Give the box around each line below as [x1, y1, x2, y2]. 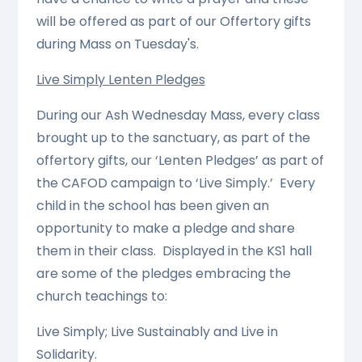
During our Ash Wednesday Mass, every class [36, 106, 320, 125]
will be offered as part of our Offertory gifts [36, 12, 311, 32]
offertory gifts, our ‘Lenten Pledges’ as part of [36, 151, 324, 170]
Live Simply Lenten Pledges [36, 70, 205, 90]
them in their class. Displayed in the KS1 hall [36, 242, 312, 261]
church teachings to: [36, 287, 167, 306]
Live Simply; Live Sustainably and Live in [36, 322, 278, 342]
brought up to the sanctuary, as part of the [36, 128, 310, 148]
